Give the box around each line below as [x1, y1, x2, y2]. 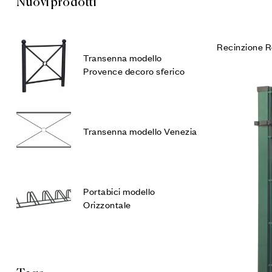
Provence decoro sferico [83, 65, 185, 76]
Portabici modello [83, 185, 155, 197]
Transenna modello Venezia [83, 125, 197, 137]
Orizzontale [83, 199, 131, 210]
